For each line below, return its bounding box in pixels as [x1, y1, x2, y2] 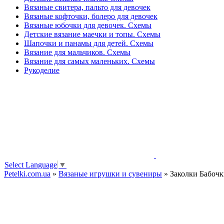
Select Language [4, 160, 57, 169]
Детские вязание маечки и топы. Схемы [24, 30, 160, 38]
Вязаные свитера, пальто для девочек [24, 3, 150, 11]
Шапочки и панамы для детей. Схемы [24, 39, 153, 47]
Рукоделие [24, 66, 59, 74]
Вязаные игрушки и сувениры [58, 169, 162, 178]
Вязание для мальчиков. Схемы [24, 48, 130, 56]
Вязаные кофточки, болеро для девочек [24, 12, 157, 20]
